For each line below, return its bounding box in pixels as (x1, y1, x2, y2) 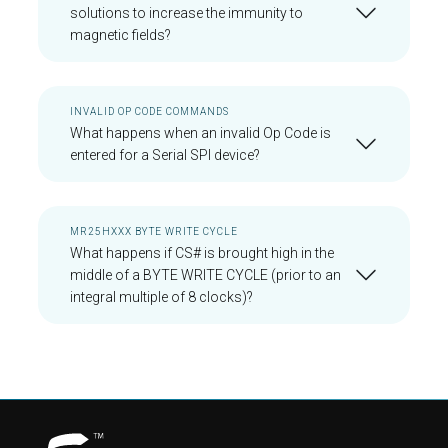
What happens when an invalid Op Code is (70, 125, 331, 141)
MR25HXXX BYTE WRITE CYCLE (70, 226, 238, 237)
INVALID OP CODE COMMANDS (70, 106, 229, 117)
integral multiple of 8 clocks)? (70, 289, 253, 305)
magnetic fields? (70, 27, 171, 43)
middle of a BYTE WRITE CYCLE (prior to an (70, 267, 341, 283)
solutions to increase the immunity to (70, 5, 303, 21)
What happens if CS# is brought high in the (70, 245, 334, 261)
